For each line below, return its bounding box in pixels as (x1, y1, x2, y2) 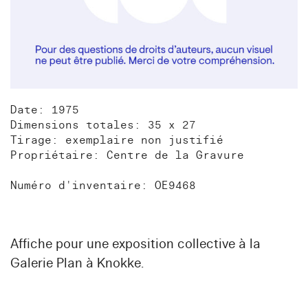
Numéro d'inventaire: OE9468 (10, 178, 196, 192)
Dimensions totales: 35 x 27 (10, 118, 196, 132)
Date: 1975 (10, 102, 79, 117)
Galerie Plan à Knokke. (10, 254, 144, 272)
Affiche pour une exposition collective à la (10, 235, 261, 252)
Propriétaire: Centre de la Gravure (10, 148, 244, 162)
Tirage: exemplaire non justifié (10, 133, 223, 147)
